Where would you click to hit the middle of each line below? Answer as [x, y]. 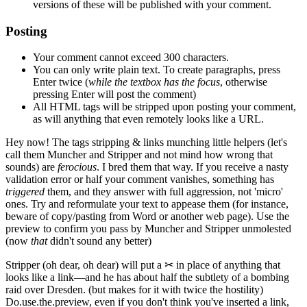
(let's [277, 143]
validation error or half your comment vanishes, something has [140, 180]
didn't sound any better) [99, 241]
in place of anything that [227, 265]
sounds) [22, 167]
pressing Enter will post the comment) [114, 95]
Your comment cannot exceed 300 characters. [131, 58]
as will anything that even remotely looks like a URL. [148, 119]
